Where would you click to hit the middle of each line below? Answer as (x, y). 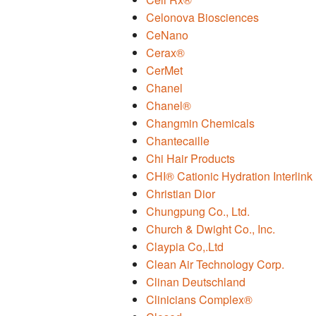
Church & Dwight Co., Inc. (211, 229)
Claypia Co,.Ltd (185, 247)
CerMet (164, 71)
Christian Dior (181, 194)
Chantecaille (178, 141)
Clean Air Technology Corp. (215, 265)
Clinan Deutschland (196, 282)
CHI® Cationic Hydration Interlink (229, 176)
